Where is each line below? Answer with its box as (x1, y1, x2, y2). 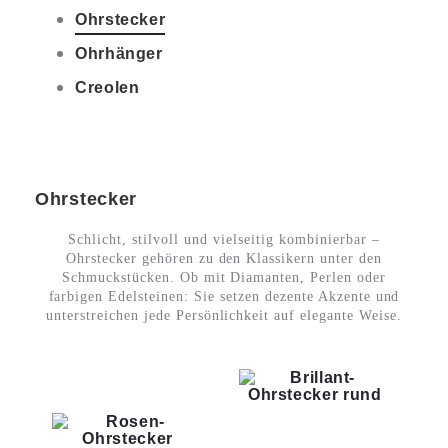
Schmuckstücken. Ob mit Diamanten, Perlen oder (61, 270, 387, 285)
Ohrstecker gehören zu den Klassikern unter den (65, 251, 383, 266)
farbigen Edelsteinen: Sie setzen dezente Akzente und (48, 289, 400, 304)
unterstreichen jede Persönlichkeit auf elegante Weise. (46, 308, 402, 323)
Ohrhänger (75, 45, 163, 62)
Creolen (75, 79, 140, 96)
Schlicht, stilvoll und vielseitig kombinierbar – (68, 232, 380, 247)
